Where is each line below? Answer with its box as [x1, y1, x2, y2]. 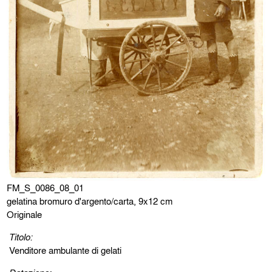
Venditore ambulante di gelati [9, 243, 122, 257]
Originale [7, 207, 42, 221]
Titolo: [9, 229, 33, 243]
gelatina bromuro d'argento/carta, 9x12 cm [7, 194, 173, 208]
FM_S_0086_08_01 [7, 180, 84, 194]
